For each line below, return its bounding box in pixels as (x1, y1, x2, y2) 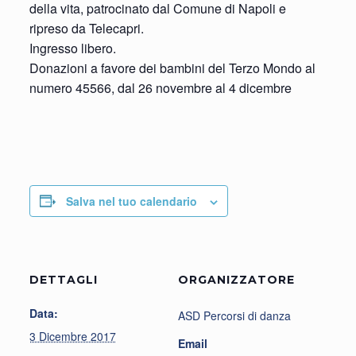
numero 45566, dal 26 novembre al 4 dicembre (29, 78, 292, 97)
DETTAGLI (29, 272, 98, 287)
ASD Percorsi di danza (178, 307, 291, 323)
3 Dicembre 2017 (29, 327, 116, 344)
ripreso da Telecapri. (29, 18, 144, 37)
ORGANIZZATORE (178, 272, 295, 287)
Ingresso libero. (29, 38, 116, 57)
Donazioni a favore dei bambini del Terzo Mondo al (29, 58, 315, 77)
